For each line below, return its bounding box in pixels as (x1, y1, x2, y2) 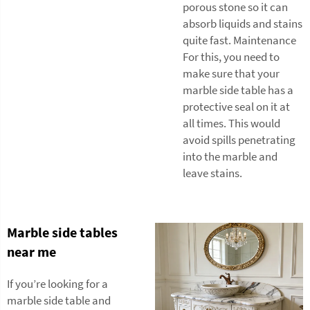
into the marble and (183, 149, 277, 164)
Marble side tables (7, 224, 118, 241)
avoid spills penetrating (183, 132, 295, 147)
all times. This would (183, 116, 280, 131)
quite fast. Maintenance (183, 33, 296, 48)
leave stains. (183, 165, 242, 181)
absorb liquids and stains (183, 16, 302, 31)
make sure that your (183, 66, 280, 81)
